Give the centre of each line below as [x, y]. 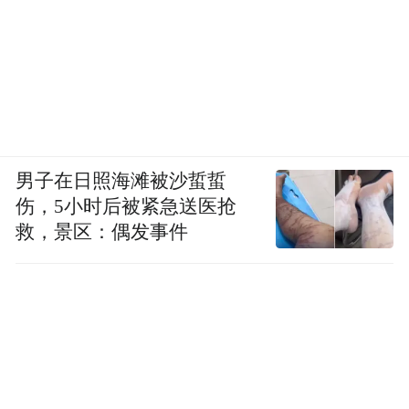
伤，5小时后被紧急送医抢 [126, 206]
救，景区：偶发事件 [102, 231]
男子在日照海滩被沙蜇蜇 [121, 180]
